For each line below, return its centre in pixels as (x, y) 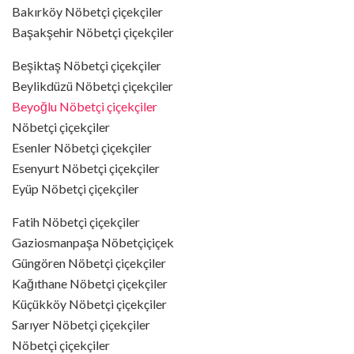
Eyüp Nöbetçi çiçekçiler (75, 188)
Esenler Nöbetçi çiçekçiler (82, 147)
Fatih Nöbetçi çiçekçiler (76, 221)
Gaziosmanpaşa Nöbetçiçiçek (93, 242)
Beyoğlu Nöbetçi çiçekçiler (85, 106)
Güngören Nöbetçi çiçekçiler (89, 262)
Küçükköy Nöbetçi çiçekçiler (89, 303)
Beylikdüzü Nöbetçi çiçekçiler (92, 85)
